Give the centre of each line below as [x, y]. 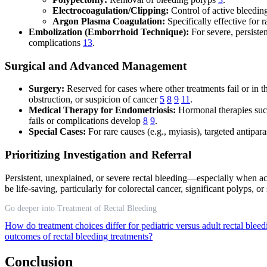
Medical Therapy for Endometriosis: [102, 110]
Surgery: [46, 89]
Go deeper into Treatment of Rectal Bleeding [81, 208]
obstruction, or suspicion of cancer [94, 100]
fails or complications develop [86, 121]
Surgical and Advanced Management [96, 66]
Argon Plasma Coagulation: [109, 21]
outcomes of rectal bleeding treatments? [79, 236]
